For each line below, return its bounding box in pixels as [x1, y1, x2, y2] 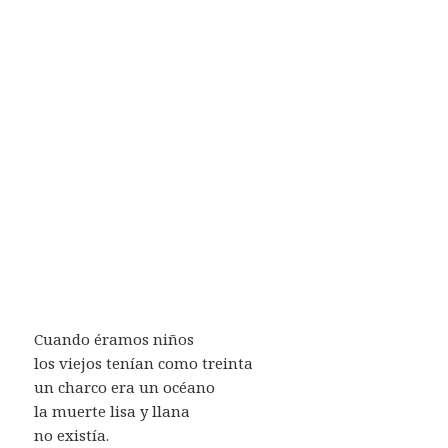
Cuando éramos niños [34, 328, 195, 349]
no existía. [34, 424, 110, 445]
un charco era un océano [34, 376, 216, 397]
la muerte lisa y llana [34, 400, 191, 421]
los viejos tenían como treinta [34, 352, 254, 373]
